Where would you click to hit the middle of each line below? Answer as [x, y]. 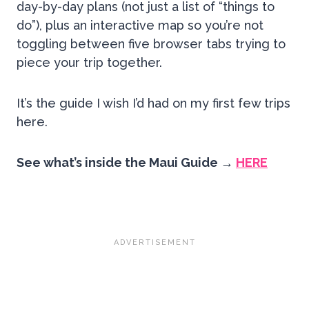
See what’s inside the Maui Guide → [126, 163]
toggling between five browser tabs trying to [151, 44]
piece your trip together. [89, 63]
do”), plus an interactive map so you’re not [140, 26]
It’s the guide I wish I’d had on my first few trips [153, 103]
